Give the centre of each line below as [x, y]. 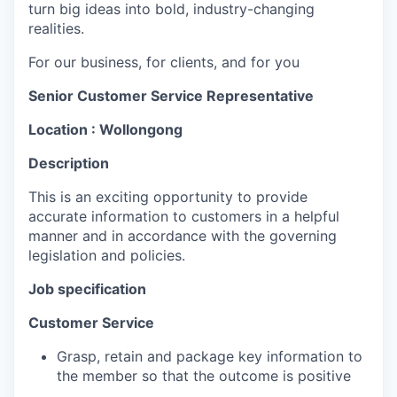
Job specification [87, 289]
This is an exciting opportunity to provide [168, 197]
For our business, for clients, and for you [164, 62]
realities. [56, 28]
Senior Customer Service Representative [171, 96]
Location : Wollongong [105, 129]
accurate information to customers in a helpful [184, 216]
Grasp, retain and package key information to [210, 356]
